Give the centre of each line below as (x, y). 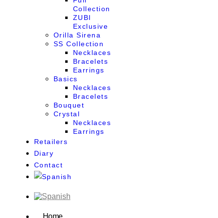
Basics (65, 79)
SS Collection (79, 44)
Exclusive (91, 26)
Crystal (67, 114)
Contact (48, 165)
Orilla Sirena (77, 35)
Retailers (51, 142)
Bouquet (69, 105)
